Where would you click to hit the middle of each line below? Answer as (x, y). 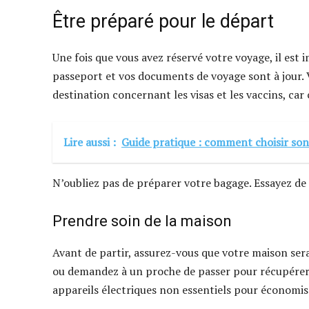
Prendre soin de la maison (142, 221)
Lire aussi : (90, 142)
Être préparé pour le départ (163, 22)
